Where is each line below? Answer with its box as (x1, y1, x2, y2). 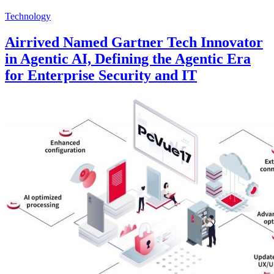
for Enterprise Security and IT (5, 67, 197, 83)
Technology (5, 10, 51, 21)
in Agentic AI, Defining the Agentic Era (5, 50, 251, 67)
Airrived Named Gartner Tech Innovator (5, 34, 263, 50)
